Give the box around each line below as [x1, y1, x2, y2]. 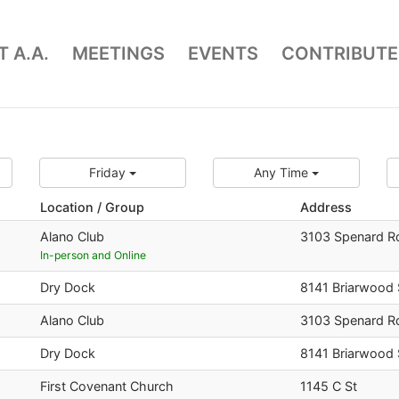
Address [300, 199, 352, 215]
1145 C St [300, 378, 357, 394]
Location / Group [40, 199, 144, 215]
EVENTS [188, 43, 258, 64]
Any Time [254, 164, 312, 180]
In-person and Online [40, 248, 146, 262]
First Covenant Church [40, 378, 174, 394]
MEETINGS [72, 43, 165, 64]
